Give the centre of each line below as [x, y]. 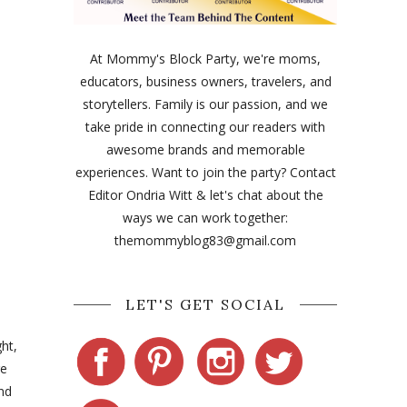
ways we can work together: [205, 218]
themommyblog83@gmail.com [205, 240]
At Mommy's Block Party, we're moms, [205, 59]
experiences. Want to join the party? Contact [205, 172]
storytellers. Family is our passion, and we [205, 104]
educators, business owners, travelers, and [205, 81]
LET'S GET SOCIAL [205, 304]
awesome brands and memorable [205, 149]
